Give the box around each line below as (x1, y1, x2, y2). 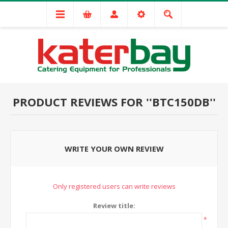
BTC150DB (152, 94, 210, 109)
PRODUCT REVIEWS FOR (12, 94, 146, 109)
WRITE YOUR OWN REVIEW (64, 144, 164, 154)
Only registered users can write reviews (52, 182, 176, 191)
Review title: (93, 201, 135, 210)
